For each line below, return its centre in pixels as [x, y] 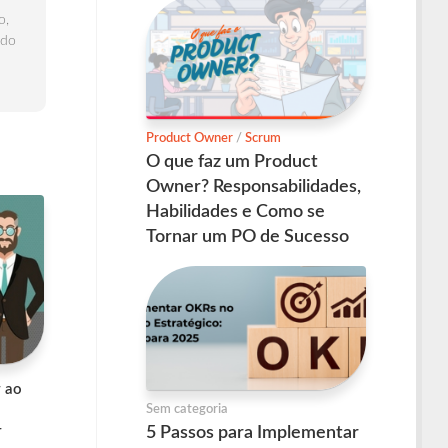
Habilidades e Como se [235, 212]
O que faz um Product [232, 162]
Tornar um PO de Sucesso [247, 237]
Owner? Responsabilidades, [253, 187]
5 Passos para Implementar [252, 432]
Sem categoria [187, 409]
